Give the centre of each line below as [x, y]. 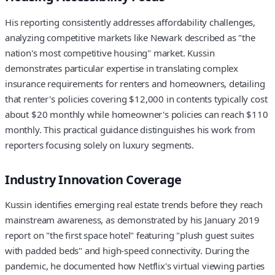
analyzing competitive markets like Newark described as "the [130, 37]
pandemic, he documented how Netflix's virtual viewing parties [135, 266]
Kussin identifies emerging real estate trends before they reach [134, 205]
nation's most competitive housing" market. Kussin [110, 52]
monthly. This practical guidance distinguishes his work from [130, 129]
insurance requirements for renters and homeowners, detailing [135, 83]
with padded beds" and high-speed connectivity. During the [127, 251]
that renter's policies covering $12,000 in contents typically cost [136, 99]
